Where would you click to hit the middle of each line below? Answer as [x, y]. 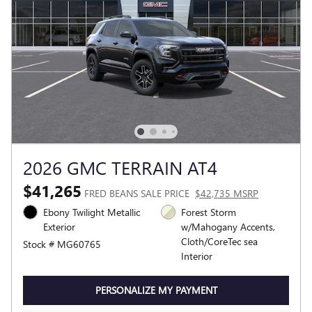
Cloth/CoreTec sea [219, 242]
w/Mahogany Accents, [228, 227]
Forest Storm [209, 212]
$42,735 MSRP [227, 194]
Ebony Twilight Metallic [92, 212]
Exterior [59, 227]
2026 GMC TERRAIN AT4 [120, 167]
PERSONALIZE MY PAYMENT [156, 290]
